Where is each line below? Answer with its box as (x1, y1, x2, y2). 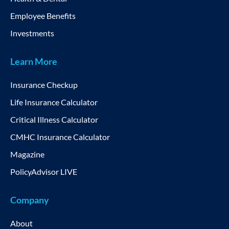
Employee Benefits (10, 10, 76, 20)
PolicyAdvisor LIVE (10, 166, 77, 176)
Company (10, 194, 49, 205)
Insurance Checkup (10, 79, 78, 89)
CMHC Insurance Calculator (10, 131, 110, 142)
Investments (10, 28, 54, 38)
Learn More (10, 55, 57, 67)
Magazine (10, 149, 44, 159)
